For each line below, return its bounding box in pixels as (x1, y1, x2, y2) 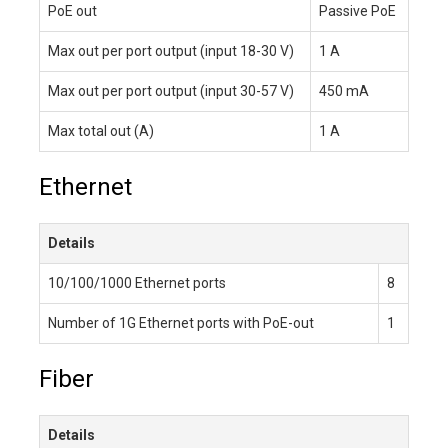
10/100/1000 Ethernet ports (48, 274, 226, 291)
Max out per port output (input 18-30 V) (48, 42, 294, 59)
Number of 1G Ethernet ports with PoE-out (48, 314, 314, 331)
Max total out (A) (48, 122, 154, 139)
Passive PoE (319, 2, 396, 19)
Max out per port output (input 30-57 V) (48, 82, 294, 99)
